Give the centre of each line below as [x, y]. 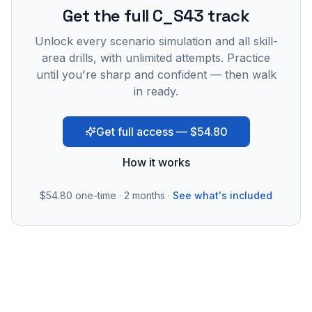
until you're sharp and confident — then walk [156, 75]
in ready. [156, 91]
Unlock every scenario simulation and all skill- [156, 41]
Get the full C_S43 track [156, 16]
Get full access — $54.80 [162, 132]
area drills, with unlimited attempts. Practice [156, 58]
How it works [156, 162]
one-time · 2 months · [121, 195]
